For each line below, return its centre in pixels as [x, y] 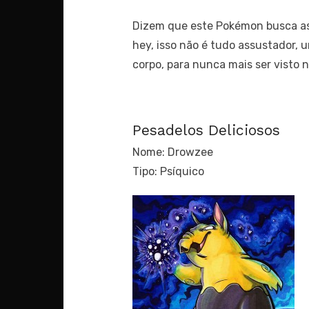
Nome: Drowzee [173, 152]
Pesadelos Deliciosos [206, 130]
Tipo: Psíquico [168, 171]
